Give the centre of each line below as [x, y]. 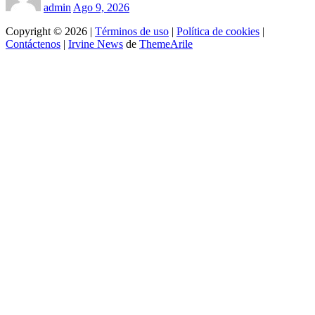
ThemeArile [166, 44]
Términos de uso [132, 32]
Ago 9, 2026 [101, 8]
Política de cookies [218, 32]
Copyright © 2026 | [50, 32]
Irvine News [96, 44]
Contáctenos [33, 44]
